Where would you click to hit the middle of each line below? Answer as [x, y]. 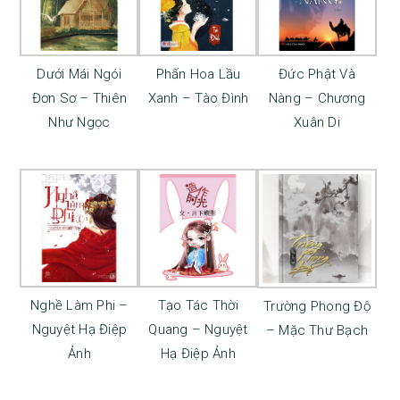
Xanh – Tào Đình [198, 99]
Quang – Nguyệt [198, 330]
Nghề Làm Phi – [79, 306]
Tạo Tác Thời [198, 306]
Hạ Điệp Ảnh [198, 354]
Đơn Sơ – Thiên [79, 99]
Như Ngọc [79, 123]
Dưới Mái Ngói [79, 75]
